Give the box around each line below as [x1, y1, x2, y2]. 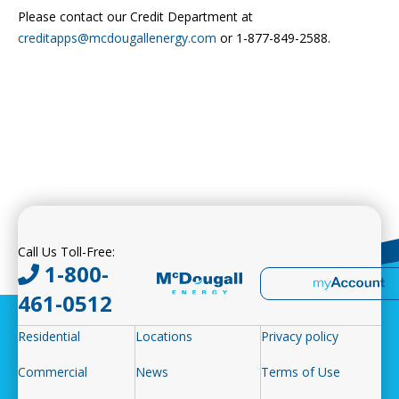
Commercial [18, 363, 87, 381]
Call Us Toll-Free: [18, 243, 115, 261]
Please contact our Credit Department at [18, 8, 253, 26]
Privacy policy [261, 328, 339, 346]
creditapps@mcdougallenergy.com [18, 29, 216, 47]
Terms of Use [261, 363, 341, 381]
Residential [18, 328, 80, 346]
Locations [134, 328, 192, 346]
